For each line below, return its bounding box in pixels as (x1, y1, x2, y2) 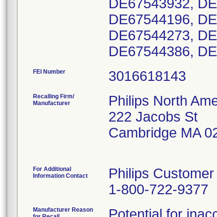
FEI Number (33, 68, 65, 75)
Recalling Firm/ (33, 93, 74, 100)
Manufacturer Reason (33, 206, 93, 213)
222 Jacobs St (108, 109, 198, 124)
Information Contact (33, 172, 88, 179)
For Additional (33, 166, 71, 172)
